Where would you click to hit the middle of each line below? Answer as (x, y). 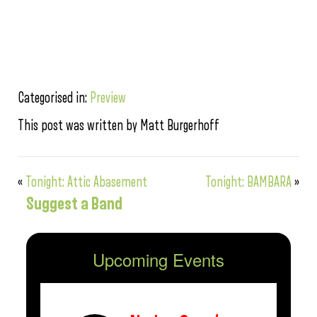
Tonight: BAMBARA (248, 182)
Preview (108, 98)
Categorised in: (54, 98)
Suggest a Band (74, 204)
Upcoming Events (158, 259)
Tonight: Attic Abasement (86, 182)
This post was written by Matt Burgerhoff (119, 126)
